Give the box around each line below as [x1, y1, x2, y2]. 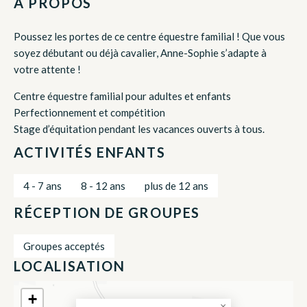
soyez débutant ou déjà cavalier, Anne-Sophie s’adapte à [14, 46, 267, 59]
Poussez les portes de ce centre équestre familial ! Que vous [14, 29, 285, 42]
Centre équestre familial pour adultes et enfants [14, 89, 231, 102]
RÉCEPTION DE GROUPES [14, 204, 200, 221]
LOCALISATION [14, 257, 125, 274]
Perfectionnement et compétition [14, 106, 165, 119]
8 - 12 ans [81, 179, 125, 192]
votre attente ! [14, 62, 81, 75]
